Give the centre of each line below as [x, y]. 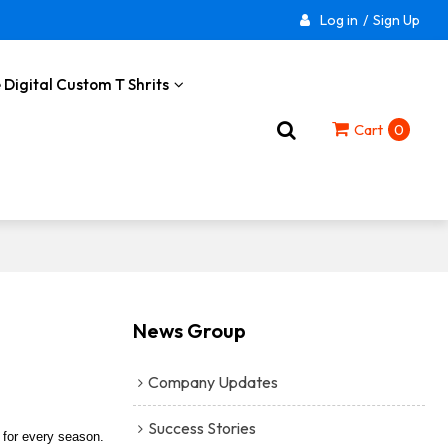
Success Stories [201, 427]
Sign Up [396, 20]
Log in [338, 20]
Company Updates [212, 381]
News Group [189, 330]
